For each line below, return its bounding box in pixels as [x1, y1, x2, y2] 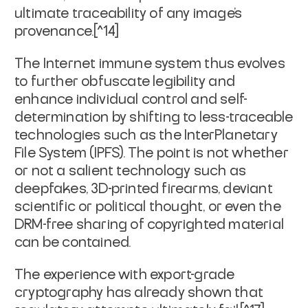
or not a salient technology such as [14, 164, 247, 178]
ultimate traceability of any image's [14, 6, 243, 21]
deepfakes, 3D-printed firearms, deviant [14, 181, 273, 196]
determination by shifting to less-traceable [14, 110, 294, 124]
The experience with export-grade [14, 267, 235, 282]
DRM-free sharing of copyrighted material [14, 217, 285, 232]
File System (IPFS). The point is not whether [14, 146, 289, 160]
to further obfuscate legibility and [14, 74, 236, 89]
